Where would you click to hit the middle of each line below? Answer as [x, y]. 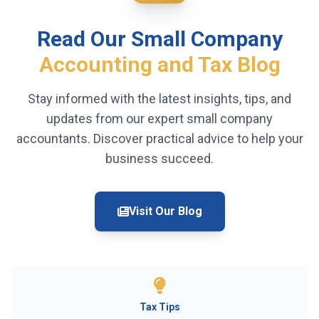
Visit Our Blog [165, 211]
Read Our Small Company [159, 38]
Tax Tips [159, 307]
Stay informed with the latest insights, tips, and [159, 98]
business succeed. [159, 158]
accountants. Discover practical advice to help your [159, 138]
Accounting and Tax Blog [159, 64]
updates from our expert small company [159, 118]
